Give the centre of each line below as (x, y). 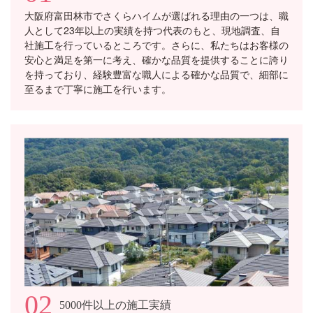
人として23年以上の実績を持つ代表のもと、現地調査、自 (152, 30)
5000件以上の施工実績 (115, 305)
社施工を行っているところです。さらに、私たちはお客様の (156, 44)
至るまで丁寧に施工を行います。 (98, 88)
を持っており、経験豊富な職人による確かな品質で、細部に (156, 74)
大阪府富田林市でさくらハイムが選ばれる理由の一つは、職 (156, 15)
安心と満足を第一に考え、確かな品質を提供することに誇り (156, 59)
